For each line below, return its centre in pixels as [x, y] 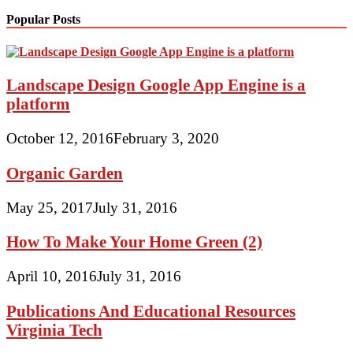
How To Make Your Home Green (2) [134, 242]
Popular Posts [43, 20]
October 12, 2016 [60, 138]
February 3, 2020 [166, 138]
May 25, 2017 [50, 207]
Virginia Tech [54, 329]
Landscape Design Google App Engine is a [156, 85]
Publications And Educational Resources [151, 310]
